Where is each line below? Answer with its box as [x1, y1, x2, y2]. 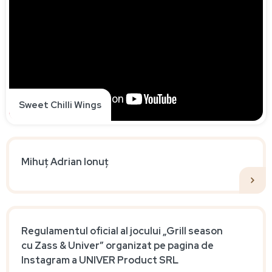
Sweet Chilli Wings [19, 98, 101, 111]
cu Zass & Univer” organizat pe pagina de [21, 239, 214, 252]
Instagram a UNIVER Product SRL [21, 253, 178, 267]
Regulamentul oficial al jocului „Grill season [21, 224, 223, 237]
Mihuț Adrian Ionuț [21, 155, 109, 168]
